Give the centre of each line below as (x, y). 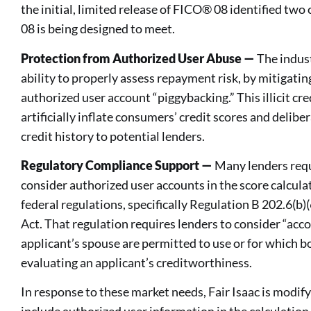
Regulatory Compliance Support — (118, 165)
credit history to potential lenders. (113, 136)
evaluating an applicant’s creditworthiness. (136, 262)
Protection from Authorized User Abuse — (139, 58)
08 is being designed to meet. (98, 29)
